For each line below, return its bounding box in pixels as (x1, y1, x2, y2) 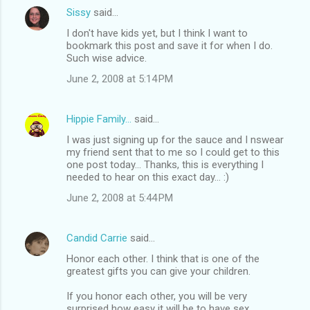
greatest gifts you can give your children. (66, 264, 250, 277)
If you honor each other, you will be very (66, 289, 247, 302)
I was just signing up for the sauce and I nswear (66, 133, 284, 146)
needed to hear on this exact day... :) (66, 170, 229, 183)
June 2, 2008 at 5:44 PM (66, 191, 173, 204)
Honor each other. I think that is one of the (66, 252, 259, 265)
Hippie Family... (66, 112, 131, 125)
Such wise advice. (66, 51, 147, 64)
